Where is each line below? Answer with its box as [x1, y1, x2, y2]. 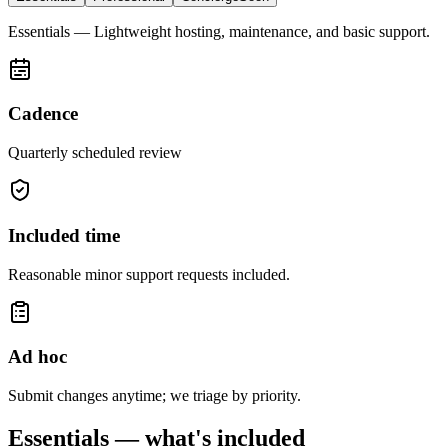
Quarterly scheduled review [8, 144, 182, 162]
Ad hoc [8, 346, 67, 368]
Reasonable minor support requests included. [8, 265, 290, 283]
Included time [8, 224, 120, 246]
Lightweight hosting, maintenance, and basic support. [94, 22, 430, 40]
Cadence [8, 103, 78, 125]
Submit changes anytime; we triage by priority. [8, 386, 301, 404]
